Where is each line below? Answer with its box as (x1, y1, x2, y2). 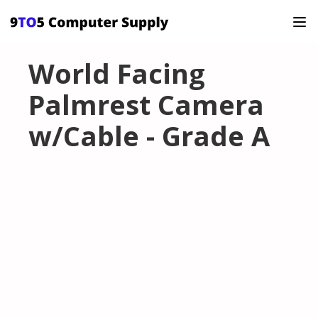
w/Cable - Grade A (28, 117, 270, 155)
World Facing (28, 55, 205, 92)
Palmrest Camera (28, 86, 264, 124)
